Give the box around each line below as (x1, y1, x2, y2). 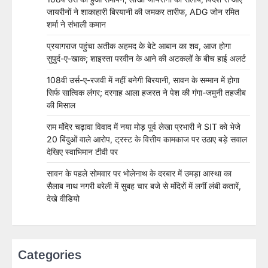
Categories (18, 247, 81, 261)
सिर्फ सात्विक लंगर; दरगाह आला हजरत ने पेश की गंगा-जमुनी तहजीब (47, 87, 246, 98)
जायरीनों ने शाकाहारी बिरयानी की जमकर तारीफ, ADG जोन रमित (47, 6, 239, 17)
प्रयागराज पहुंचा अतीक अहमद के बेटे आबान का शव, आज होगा (47, 40, 231, 51)
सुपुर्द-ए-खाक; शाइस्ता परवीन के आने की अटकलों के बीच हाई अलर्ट (47, 53, 246, 63)
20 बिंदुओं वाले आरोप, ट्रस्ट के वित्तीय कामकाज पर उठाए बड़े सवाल (47, 133, 247, 144)
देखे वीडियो (47, 193, 80, 203)
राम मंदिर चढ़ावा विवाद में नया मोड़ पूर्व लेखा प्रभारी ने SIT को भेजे (47, 121, 240, 132)
